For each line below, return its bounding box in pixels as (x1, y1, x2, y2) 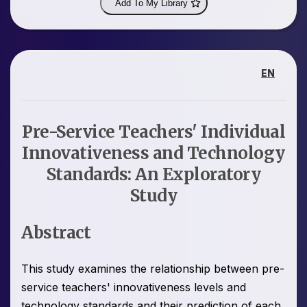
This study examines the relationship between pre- (21, 262, 284, 276)
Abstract (21, 222, 90, 244)
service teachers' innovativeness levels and (21, 280, 246, 295)
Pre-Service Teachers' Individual (22, 121, 285, 143)
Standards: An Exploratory (46, 164, 261, 186)
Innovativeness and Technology (22, 143, 285, 164)
